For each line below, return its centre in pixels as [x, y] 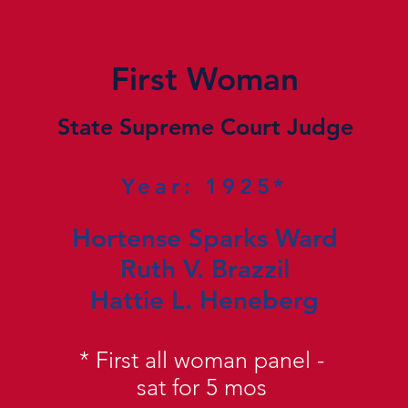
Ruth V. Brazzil [204, 269]
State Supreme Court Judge [205, 127]
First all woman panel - [209, 360]
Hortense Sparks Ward [204, 238]
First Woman [205, 79]
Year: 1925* [205, 186]
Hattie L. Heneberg [205, 300]
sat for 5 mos [201, 387]
